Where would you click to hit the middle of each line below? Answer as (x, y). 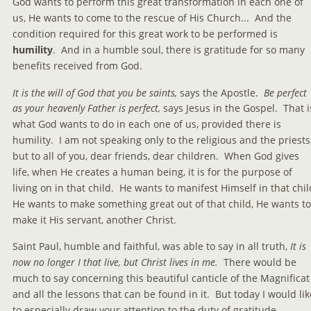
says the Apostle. (220, 92)
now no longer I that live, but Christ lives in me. (115, 262)
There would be (259, 262)
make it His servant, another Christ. (94, 219)
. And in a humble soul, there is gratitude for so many (180, 49)
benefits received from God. (77, 65)
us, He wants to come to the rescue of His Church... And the (153, 18)
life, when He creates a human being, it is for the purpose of (154, 171)
